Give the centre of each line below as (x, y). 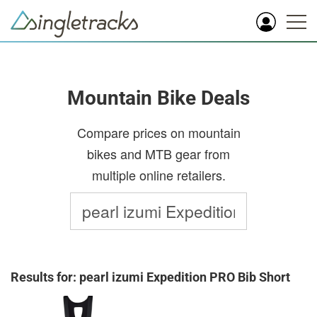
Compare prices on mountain (158, 132)
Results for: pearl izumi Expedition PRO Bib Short (150, 277)
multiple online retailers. (158, 175)
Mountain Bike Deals (158, 98)
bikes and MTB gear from (158, 154)
